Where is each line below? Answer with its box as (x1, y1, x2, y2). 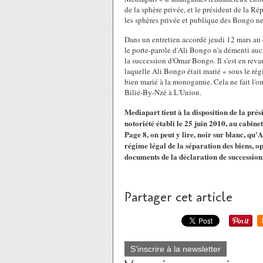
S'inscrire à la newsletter (130, 244, 221, 254)
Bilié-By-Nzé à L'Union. (124, 87, 201, 97)
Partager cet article (124, 188, 232, 206)
